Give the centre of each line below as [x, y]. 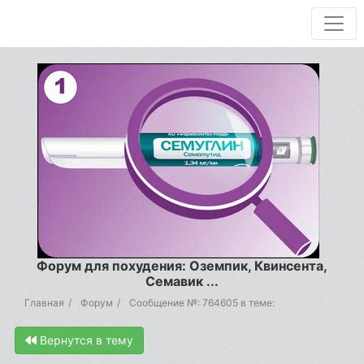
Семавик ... [182, 281]
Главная [44, 303]
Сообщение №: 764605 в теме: [202, 303]
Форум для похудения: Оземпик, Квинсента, [182, 266]
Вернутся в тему [85, 340]
